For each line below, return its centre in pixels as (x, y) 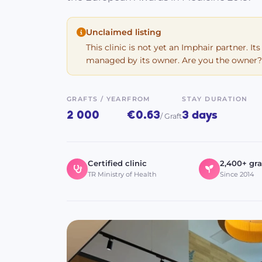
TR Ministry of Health (122, 174)
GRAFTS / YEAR (97, 99)
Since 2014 (237, 174)
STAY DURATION (215, 99)
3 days (200, 116)
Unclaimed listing (124, 32)
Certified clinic (117, 163)
